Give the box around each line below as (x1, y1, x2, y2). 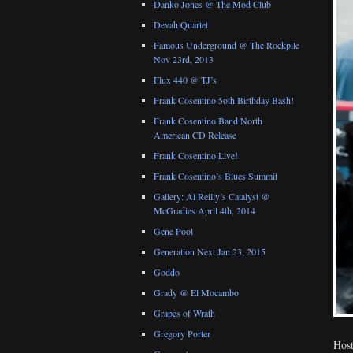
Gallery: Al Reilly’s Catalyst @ (154, 190, 269, 203)
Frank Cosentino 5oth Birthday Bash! (154, 94, 294, 107)
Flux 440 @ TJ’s (154, 73, 217, 87)
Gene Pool (154, 225, 193, 238)
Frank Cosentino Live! (154, 149, 238, 162)
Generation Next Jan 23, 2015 (154, 245, 266, 258)
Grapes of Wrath (154, 307, 215, 320)
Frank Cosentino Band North (154, 114, 262, 128)
